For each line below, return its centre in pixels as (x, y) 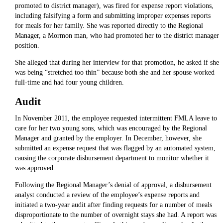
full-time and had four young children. (69, 83)
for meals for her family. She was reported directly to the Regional (109, 26)
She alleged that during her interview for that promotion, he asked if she (117, 63)
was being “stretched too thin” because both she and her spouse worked (114, 73)
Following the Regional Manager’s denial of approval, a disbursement (113, 185)
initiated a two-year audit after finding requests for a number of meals (113, 205)
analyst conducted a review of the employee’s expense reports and (107, 195)
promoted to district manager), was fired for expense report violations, (114, 6)
